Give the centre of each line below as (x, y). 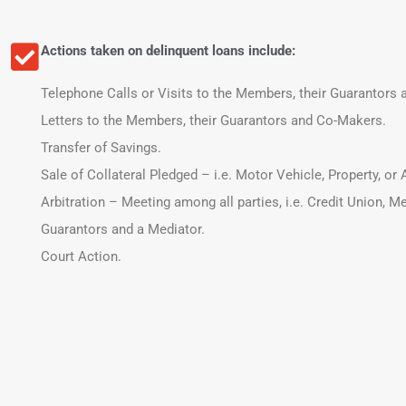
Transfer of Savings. (101, 148)
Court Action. (81, 256)
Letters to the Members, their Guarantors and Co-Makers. (213, 121)
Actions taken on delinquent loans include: (168, 51)
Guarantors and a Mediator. (123, 229)
